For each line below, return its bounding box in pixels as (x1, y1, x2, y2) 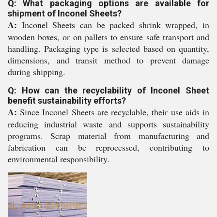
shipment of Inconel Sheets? (8, 8, 122, 18)
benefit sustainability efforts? (8, 95, 126, 106)
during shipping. (8, 66, 65, 77)
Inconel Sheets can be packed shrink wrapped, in (17, 19, 209, 31)
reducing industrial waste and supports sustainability (8, 118, 209, 130)
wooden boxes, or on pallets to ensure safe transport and (8, 31, 209, 43)
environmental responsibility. (8, 153, 109, 165)
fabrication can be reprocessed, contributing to (8, 141, 209, 153)
